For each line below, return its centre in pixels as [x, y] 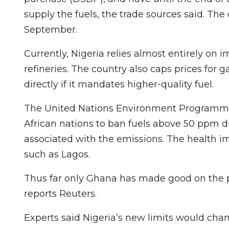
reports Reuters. [60, 193]
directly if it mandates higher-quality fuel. [120, 84]
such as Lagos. [58, 154]
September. [52, 29]
